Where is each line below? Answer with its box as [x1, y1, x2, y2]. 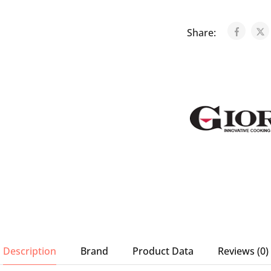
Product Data [132, 244, 194, 258]
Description [2, 244, 56, 258]
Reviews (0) [217, 244, 269, 258]
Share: [186, 26, 218, 39]
